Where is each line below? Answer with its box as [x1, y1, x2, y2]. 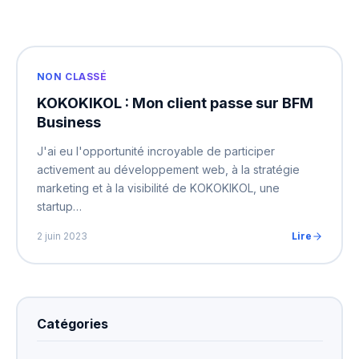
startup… [36, 200, 82, 214]
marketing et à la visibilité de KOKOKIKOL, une [36, 181, 280, 196]
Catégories [36, 316, 108, 333]
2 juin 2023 [36, 230, 87, 243]
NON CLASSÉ [36, 71, 107, 83]
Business [36, 114, 101, 131]
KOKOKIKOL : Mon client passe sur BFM [36, 95, 313, 112]
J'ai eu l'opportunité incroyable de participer [36, 144, 275, 159]
